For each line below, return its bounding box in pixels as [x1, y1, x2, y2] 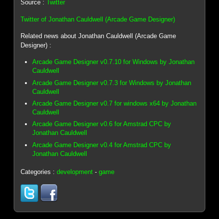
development [57, 168, 93, 176]
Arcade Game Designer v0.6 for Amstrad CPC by [32, 120, 172, 128]
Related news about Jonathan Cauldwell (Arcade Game [21, 32, 176, 40]
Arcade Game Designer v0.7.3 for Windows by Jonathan [32, 79, 192, 87]
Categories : [21, 168, 57, 176]
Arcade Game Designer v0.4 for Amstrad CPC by [32, 141, 172, 149]
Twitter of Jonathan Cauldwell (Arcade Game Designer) [21, 15, 175, 23]
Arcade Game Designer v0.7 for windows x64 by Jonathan [32, 99, 197, 107]
